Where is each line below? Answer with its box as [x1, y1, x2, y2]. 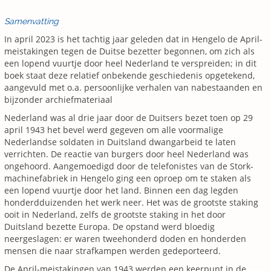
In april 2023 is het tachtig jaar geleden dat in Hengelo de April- [4, 33, 263, 45]
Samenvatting [4, 16, 59, 26]
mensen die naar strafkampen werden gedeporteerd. [4, 245, 221, 256]
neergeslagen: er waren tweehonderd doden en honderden [4, 233, 246, 244]
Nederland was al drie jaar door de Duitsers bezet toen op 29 [4, 112, 253, 123]
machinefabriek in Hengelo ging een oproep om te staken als [4, 172, 251, 184]
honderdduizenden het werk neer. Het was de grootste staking [4, 197, 258, 208]
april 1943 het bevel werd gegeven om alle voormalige [4, 124, 223, 135]
